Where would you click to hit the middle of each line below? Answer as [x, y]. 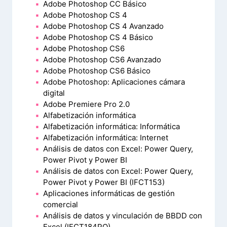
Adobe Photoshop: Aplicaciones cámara [114, 82]
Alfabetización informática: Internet [106, 138]
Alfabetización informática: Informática [111, 126]
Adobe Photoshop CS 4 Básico [98, 37]
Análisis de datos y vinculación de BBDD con [123, 216]
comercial [61, 204]
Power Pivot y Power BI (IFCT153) [104, 182]
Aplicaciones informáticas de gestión [109, 193]
